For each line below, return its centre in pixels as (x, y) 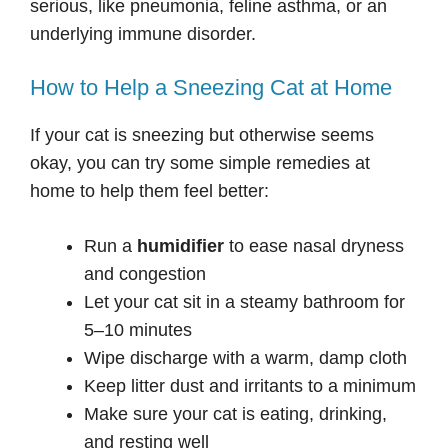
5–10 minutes (138, 330)
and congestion (145, 274)
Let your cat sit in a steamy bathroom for (244, 302)
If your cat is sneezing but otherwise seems (202, 135)
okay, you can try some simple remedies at (200, 163)
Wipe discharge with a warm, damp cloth (245, 358)
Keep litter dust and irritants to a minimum (250, 386)
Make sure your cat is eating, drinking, (235, 414)
